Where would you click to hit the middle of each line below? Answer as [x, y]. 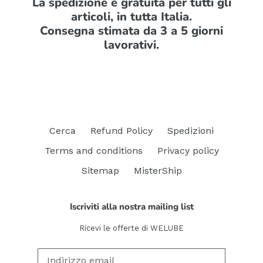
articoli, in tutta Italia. [131, 16]
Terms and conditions [93, 151]
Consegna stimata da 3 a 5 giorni [131, 31]
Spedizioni [190, 131]
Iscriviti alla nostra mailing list [131, 207]
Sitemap [100, 171]
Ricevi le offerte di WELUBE [131, 228]
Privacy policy [188, 151]
